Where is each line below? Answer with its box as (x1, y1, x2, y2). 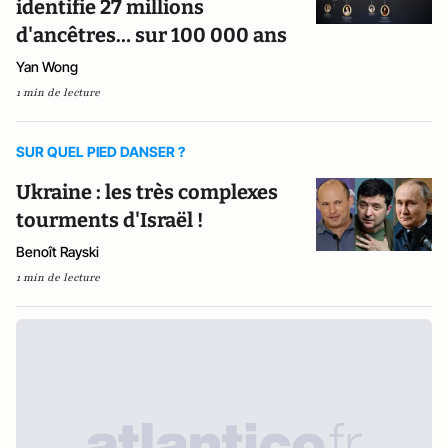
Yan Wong (16, 58, 78, 75)
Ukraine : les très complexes (16, 180, 278, 204)
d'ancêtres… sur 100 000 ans (16, 23, 287, 47)
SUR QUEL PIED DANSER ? (16, 143, 185, 160)
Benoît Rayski (16, 243, 99, 260)
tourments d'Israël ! (16, 208, 203, 232)
